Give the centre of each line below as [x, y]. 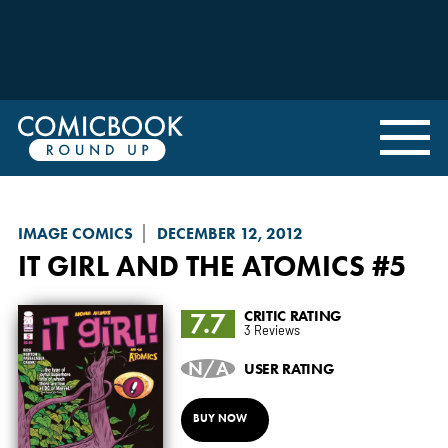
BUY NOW [219, 418]
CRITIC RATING [292, 315]
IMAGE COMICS [75, 233]
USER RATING [289, 368]
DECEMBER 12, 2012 [229, 233]
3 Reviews [271, 329]
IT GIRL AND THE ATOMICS [191, 265]
